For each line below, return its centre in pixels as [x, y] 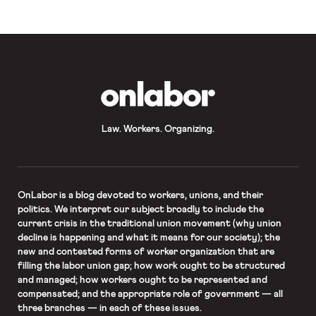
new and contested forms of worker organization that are [146, 251]
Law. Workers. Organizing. [158, 129]
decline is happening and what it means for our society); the [148, 237]
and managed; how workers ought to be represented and [142, 280]
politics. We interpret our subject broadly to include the [140, 209]
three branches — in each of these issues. [109, 308]
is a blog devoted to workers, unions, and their [160, 195]
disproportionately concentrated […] [92, 13]
